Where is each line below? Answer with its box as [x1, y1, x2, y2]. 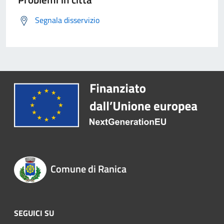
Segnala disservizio [35, 14, 99, 26]
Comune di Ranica [50, 161, 126, 177]
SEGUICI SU [14, 206, 54, 219]
